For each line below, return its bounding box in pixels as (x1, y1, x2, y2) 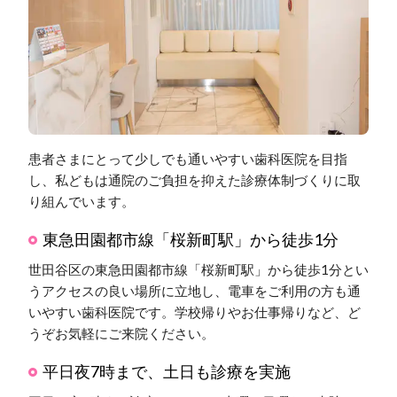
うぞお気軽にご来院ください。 (27, 325, 214, 342)
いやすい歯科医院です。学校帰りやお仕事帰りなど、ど (27, 304, 361, 321)
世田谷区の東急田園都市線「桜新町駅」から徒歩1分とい (27, 261, 369, 278)
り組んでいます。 (27, 193, 135, 210)
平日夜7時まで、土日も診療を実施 (42, 362, 291, 382)
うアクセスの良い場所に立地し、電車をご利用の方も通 (27, 283, 361, 300)
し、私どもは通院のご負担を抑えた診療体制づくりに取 (27, 172, 361, 189)
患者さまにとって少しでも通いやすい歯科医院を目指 (27, 151, 347, 167)
